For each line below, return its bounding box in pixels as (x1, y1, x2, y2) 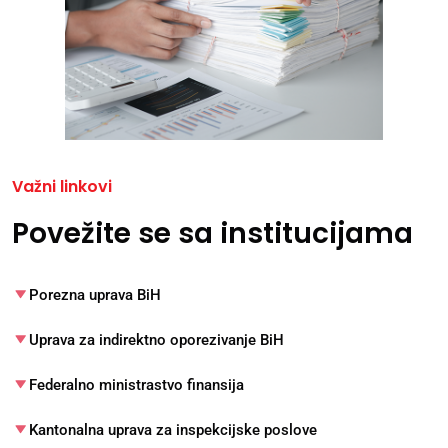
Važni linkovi (12, 174, 112, 198)
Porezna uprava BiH (29, 286, 162, 305)
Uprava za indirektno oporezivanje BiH (29, 331, 285, 350)
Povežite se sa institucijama (12, 214, 413, 254)
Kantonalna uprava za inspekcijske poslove (29, 421, 318, 440)
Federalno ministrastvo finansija (29, 376, 245, 395)
